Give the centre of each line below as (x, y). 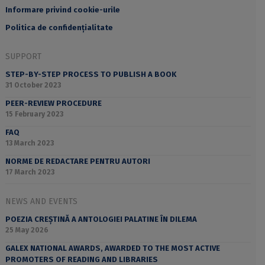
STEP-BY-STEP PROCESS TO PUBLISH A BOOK (91, 75)
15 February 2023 (34, 114)
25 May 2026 (27, 230)
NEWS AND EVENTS (41, 202)
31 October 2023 (33, 85)
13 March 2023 (29, 143)
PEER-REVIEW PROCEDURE (53, 104)
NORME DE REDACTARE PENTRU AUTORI (77, 161)
